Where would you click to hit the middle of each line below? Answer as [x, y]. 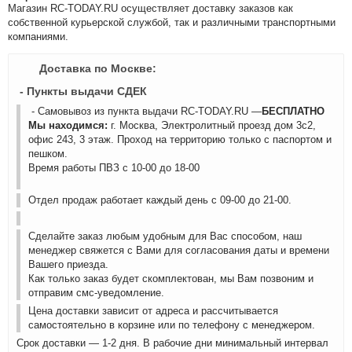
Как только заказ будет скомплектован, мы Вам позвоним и [171, 279]
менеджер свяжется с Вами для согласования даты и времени [179, 250]
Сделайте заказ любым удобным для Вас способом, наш [165, 236]
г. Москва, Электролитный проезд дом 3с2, [213, 125]
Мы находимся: [70, 125]
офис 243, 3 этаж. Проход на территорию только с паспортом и [180, 139]
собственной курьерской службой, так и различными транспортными [172, 22]
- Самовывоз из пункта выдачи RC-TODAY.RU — [145, 111]
